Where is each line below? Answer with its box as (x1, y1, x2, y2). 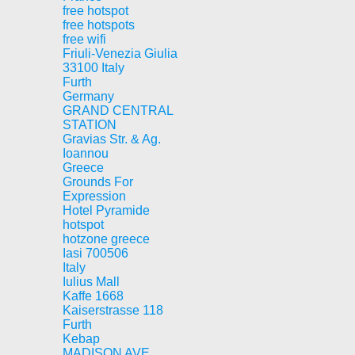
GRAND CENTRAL (63, 104, 173, 117)
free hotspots (63, 18, 135, 32)
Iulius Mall (63, 275, 120, 288)
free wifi (63, 32, 106, 46)
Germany (63, 90, 114, 103)
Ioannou (63, 147, 109, 160)
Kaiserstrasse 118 (63, 303, 163, 317)
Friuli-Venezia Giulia (63, 47, 177, 60)
